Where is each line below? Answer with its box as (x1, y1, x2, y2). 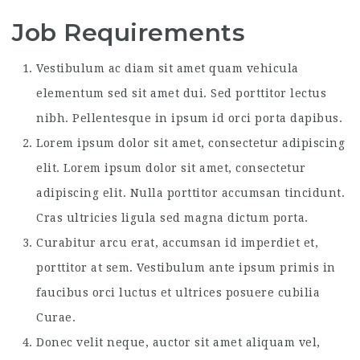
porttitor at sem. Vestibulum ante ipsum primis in (36, 261, 336, 274)
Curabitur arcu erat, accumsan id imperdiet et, (36, 236, 318, 249)
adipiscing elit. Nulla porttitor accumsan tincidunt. (36, 186, 345, 199)
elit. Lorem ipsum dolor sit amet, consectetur (36, 162, 306, 174)
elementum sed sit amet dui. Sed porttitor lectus (36, 87, 326, 100)
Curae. (36, 311, 76, 324)
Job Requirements (12, 17, 245, 47)
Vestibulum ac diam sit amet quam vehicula (36, 62, 299, 75)
